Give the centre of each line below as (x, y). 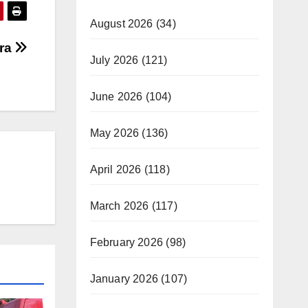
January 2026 (124, 279)
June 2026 (116, 97)
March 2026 (119, 206)
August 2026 (121, 24)
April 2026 (115, 169)
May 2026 (114, 133)
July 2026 (114, 60)
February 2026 (126, 242)
